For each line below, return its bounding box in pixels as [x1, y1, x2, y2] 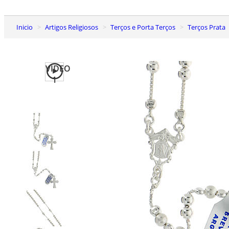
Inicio [18, 22, 33, 32]
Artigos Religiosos [49, 22, 98, 32]
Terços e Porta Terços [114, 22, 175, 32]
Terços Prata [191, 22, 225, 32]
